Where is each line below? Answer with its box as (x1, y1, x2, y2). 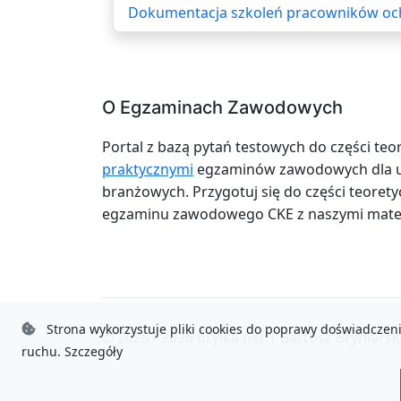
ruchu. (21, 343, 64, 360)
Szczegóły (64, 343, 123, 360)
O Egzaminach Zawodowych (102, 96, 343, 118)
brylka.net (197, 327, 265, 347)
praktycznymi (102, 158, 193, 179)
